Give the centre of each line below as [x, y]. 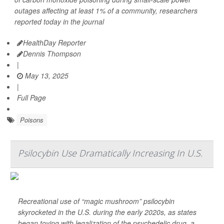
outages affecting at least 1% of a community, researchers [106, 11]
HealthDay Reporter [54, 43]
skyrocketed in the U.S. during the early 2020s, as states [107, 212]
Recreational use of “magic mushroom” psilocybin [96, 201]
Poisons [32, 120]
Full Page [31, 98]
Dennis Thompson [52, 54]
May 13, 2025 [46, 76]
